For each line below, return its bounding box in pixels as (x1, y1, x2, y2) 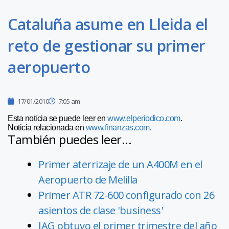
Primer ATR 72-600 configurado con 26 (38, 188, 214, 202)
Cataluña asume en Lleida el (8, 14, 208, 35)
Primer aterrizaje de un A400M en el (38, 157, 202, 172)
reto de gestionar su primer (8, 35, 205, 57)
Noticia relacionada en (8, 123, 86, 132)
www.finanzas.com (85, 123, 150, 132)
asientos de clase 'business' (38, 203, 163, 218)
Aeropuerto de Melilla (38, 173, 138, 187)
